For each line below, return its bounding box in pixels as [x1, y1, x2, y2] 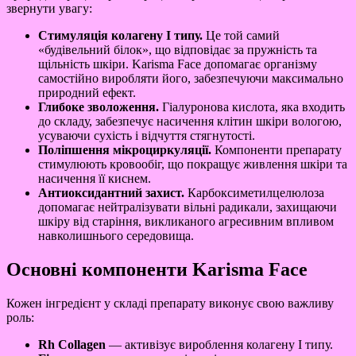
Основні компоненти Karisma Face [6, 259, 308, 281]
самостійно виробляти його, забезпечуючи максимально [38, 72, 343, 86]
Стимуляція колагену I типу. [38, 29, 203, 43]
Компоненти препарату [211, 143, 342, 157]
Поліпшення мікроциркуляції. [38, 143, 211, 157]
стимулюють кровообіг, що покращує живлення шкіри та [38, 157, 347, 172]
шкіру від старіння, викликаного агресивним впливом [38, 215, 334, 229]
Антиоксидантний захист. [38, 186, 184, 200]
